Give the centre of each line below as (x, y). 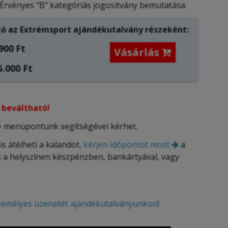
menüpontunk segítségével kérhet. (69, 126)
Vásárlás (138, 52)
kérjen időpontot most (126, 145)
